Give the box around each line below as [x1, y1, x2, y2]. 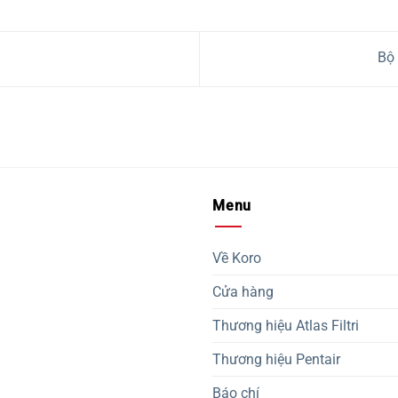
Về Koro [212, 250, 261, 267]
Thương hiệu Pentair [212, 351, 340, 369]
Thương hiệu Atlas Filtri [212, 317, 359, 335]
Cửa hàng [212, 283, 274, 301]
